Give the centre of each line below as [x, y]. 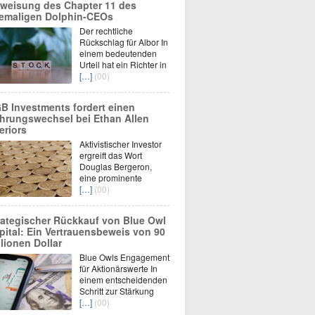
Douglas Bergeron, [116, 166]
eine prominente [111, 178]
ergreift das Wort [111, 155]
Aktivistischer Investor [121, 144]
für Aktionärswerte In [118, 268]
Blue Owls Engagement [124, 257]
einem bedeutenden [118, 53]
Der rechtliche [106, 31]
